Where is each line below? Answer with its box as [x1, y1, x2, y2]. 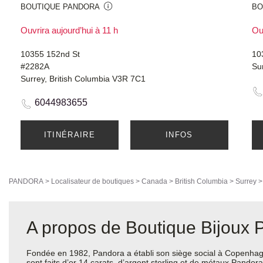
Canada [141, 177, 167, 186]
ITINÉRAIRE [43, 130, 95, 140]
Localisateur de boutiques [51, 177, 134, 186]
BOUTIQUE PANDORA [21, 2, 100, 12]
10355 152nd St [21, 49, 80, 59]
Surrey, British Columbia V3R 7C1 [21, 74, 146, 84]
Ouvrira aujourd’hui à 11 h [21, 25, 118, 36]
